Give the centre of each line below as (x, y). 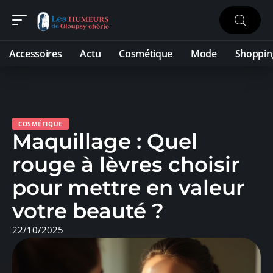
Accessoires (36, 54)
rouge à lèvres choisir (126, 165)
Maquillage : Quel (105, 141)
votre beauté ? (88, 211)
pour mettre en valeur (128, 188)
